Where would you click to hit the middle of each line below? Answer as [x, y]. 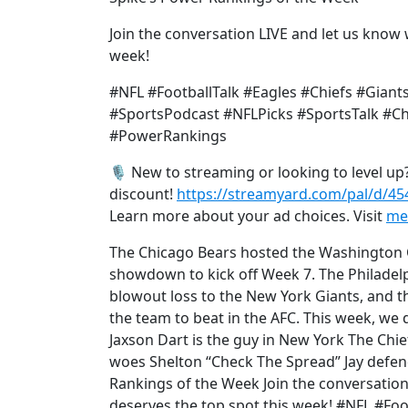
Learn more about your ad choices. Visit [248, 215]
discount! [143, 194]
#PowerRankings [168, 135]
